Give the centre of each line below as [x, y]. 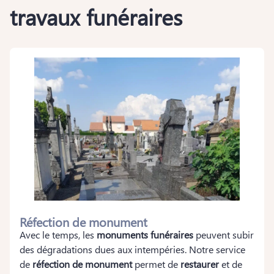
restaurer [200, 264]
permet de [156, 264]
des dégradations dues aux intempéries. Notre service [132, 249]
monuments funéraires [145, 235]
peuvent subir [224, 235]
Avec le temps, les [58, 235]
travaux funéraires [96, 17]
